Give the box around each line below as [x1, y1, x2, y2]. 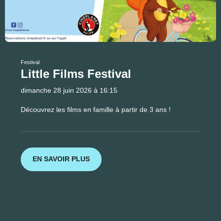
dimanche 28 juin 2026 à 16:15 [21, 86, 117, 94]
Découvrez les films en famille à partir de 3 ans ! [21, 105, 171, 113]
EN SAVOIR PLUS [33, 155, 90, 163]
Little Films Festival [21, 67, 131, 80]
